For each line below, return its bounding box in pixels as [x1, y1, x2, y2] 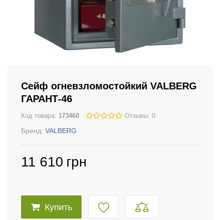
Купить [44, 202, 72, 213]
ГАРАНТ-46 [21, 93, 72, 104]
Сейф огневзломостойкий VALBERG [21, 81, 197, 91]
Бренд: [21, 127, 45, 135]
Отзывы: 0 [125, 112, 155, 119]
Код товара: [21, 112, 58, 119]
